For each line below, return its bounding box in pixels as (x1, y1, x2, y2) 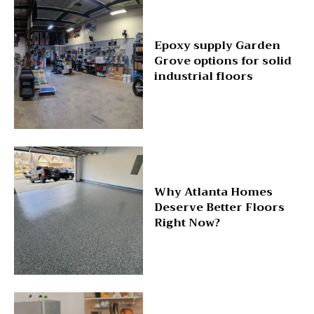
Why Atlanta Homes (153, 182, 273, 202)
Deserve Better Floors (153, 197, 285, 217)
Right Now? (153, 212, 220, 233)
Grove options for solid (153, 50, 292, 71)
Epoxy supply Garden (153, 35, 280, 55)
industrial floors (153, 66, 253, 86)
